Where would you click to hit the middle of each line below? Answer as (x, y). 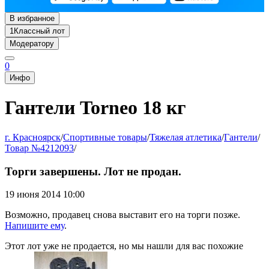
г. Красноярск (33, 137)
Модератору (32, 44)
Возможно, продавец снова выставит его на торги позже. (122, 215)
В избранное (32, 18)
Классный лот (39, 31)
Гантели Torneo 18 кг (95, 108)
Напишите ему (35, 226)
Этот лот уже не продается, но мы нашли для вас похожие (124, 246)
